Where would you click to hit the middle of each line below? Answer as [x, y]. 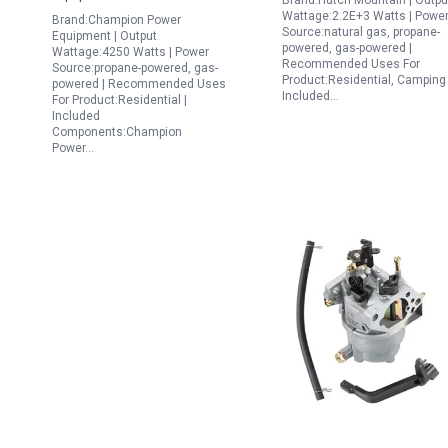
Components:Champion [117, 132]
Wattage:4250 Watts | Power [130, 52]
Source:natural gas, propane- [361, 32]
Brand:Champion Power [116, 20]
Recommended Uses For [351, 64]
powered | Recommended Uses [139, 84]
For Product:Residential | [119, 100]
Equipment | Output [104, 36]
